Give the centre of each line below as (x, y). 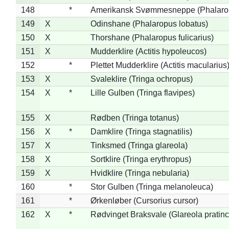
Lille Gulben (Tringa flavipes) (142, 93)
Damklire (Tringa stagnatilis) (141, 131)
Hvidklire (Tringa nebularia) (140, 173)
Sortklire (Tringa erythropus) (141, 159)
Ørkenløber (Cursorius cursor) (144, 200)
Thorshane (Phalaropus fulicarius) (152, 37)
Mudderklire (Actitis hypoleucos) (148, 51)
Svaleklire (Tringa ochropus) (141, 79)
